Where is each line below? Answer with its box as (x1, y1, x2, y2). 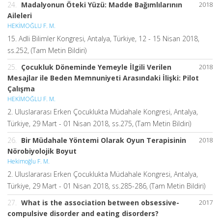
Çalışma (7, 84, 35, 94)
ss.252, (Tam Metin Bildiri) (7, 46, 86, 55)
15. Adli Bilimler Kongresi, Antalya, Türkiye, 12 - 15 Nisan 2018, (7, 34, 199, 44)
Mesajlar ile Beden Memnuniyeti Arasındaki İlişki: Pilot (7, 73, 199, 83)
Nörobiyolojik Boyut (7, 146, 77, 156)
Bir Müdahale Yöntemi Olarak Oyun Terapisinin (21, 136, 186, 145)
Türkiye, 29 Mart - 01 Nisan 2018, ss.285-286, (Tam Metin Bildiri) (7, 181, 205, 191)
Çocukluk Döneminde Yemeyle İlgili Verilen (21, 62, 171, 72)
